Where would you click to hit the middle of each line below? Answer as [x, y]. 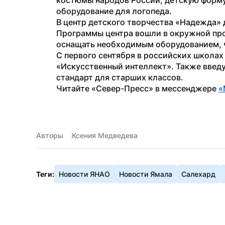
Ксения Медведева [105, 135]
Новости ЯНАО [84, 174]
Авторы [50, 135]
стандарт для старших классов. [120, 77]
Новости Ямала [146, 174]
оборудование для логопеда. [114, 11]
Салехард [198, 174]
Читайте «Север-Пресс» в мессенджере [137, 88]
